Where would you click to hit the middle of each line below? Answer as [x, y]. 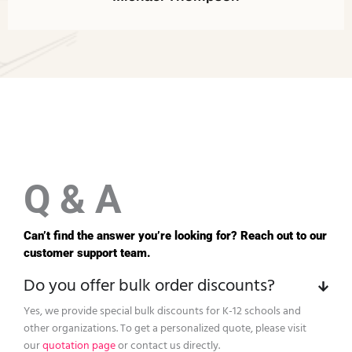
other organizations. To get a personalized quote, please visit [165, 329]
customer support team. [87, 253]
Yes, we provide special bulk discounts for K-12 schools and [162, 312]
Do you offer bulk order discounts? [149, 286]
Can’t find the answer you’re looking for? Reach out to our [175, 236]
